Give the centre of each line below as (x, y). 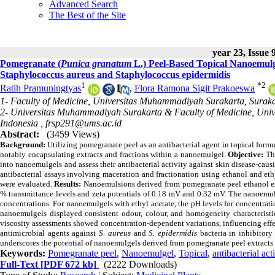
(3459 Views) (73, 134)
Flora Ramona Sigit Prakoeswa (195, 88)
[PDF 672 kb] (67, 264)
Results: (68, 184)
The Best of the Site (87, 15)
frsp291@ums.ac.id (83, 123)
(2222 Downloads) (140, 264)
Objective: (246, 154)
